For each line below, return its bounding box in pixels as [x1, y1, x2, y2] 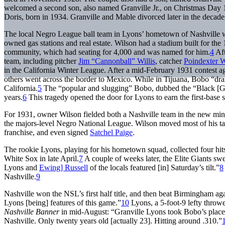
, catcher [155, 56, 184, 65]
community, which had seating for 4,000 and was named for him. [4, 47, 210, 56]
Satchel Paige [90, 128, 133, 137]
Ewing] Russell [39, 163, 88, 172]
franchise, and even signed [4, 128, 90, 137]
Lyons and [4, 163, 39, 172]
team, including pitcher [4, 56, 78, 65]
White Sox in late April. [4, 154, 79, 163]
